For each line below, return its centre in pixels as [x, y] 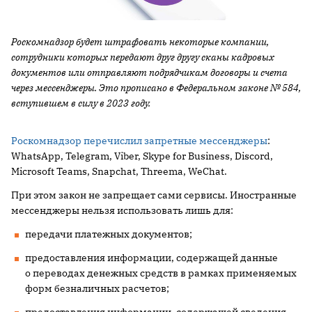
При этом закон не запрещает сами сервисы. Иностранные [154, 195]
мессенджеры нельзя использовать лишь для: [122, 210]
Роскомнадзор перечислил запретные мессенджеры [139, 140]
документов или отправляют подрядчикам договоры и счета [149, 72]
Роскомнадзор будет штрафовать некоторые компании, [140, 41]
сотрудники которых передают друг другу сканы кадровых [143, 57]
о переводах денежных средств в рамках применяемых [161, 273]
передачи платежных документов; [109, 234]
